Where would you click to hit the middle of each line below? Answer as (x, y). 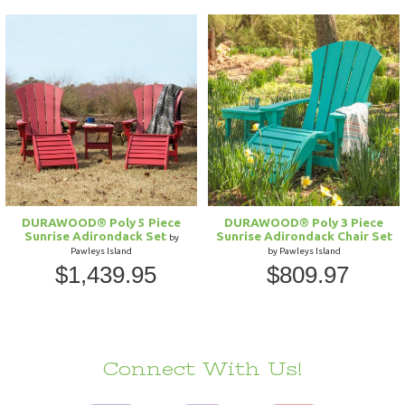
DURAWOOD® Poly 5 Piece (101, 222)
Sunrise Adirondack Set (96, 235)
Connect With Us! (202, 369)
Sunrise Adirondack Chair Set (304, 235)
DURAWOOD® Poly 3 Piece (304, 222)
